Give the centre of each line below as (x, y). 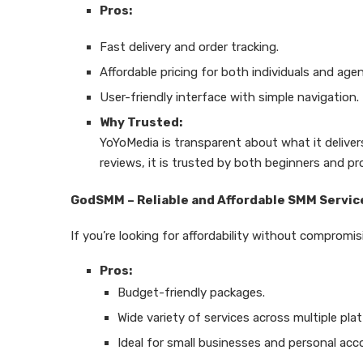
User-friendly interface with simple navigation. (229, 97)
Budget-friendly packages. (191, 293)
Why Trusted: (141, 122)
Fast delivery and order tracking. (189, 47)
